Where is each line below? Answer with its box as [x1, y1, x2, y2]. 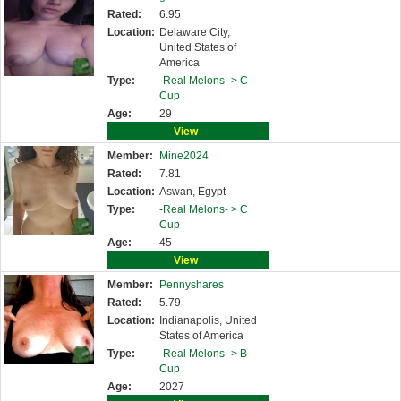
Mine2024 [159, 149, 209, 162]
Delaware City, [159, 26, 230, 38]
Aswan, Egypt [159, 185, 226, 198]
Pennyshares [159, 278, 224, 291]
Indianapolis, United [159, 314, 257, 327]
